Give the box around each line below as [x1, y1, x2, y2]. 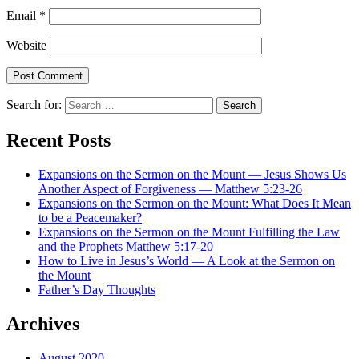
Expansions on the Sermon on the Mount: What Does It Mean [38, 196, 351, 211]
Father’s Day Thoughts [38, 283, 155, 297]
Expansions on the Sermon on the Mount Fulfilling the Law [38, 225, 340, 240]
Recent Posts [6, 130, 111, 151]
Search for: [6, 98, 62, 112]
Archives [6, 313, 79, 335]
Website [6, 38, 46, 53]
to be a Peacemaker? [38, 211, 142, 225]
